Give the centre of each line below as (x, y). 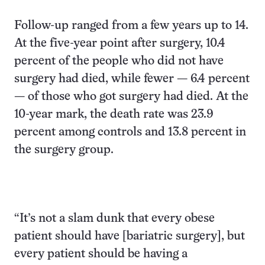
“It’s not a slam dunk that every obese (114, 219)
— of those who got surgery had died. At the (131, 97)
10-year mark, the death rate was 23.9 (114, 114)
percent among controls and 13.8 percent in (130, 132)
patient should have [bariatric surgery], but (130, 236)
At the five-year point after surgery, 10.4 (120, 43)
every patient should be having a (101, 254)
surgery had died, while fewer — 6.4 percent (132, 79)
